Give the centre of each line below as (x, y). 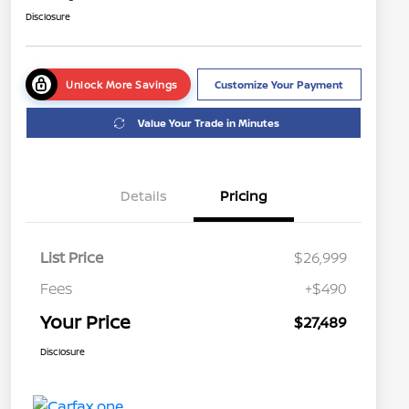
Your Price (85, 322)
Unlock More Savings (122, 85)
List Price (72, 258)
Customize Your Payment (279, 85)
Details (143, 196)
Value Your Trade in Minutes (209, 123)
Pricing (244, 196)
